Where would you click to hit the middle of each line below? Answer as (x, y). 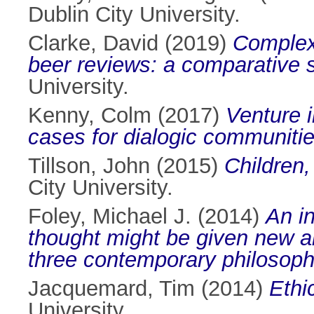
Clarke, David (93, 43)
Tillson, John (89, 166)
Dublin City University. (134, 15)
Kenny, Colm (90, 116)
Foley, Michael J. (110, 217)
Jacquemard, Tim (111, 289)
